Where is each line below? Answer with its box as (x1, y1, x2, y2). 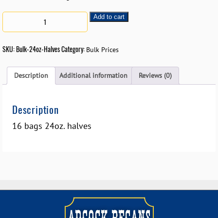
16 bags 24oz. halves (12, 120, 91, 132)
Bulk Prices (86, 45, 119, 54)
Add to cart (93, 13, 125, 21)
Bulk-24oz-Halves (16, 44, 60, 54)
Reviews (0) (139, 71, 172, 80)
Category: (61, 44, 86, 54)
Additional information (59, 71, 127, 80)
